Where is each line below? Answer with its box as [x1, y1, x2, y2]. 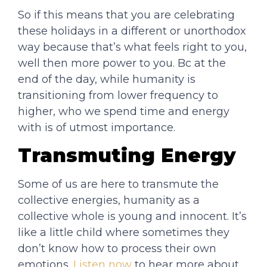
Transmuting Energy [18, 143, 236, 167]
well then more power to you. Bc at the [18, 56, 226, 70]
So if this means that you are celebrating [18, 8, 235, 21]
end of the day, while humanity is [18, 72, 195, 86]
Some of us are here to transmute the [18, 177, 219, 191]
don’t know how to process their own [18, 241, 216, 255]
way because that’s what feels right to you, [18, 40, 247, 54]
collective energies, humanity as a [18, 193, 200, 207]
